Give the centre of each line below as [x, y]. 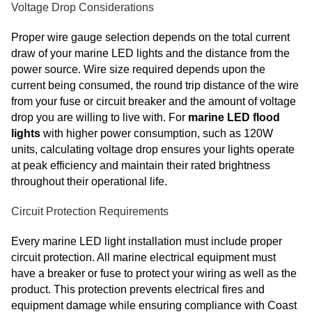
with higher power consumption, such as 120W [157, 134]
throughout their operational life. [89, 182]
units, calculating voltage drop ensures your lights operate [153, 150]
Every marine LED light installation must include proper [147, 242]
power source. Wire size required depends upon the [138, 70]
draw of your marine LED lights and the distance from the [150, 54]
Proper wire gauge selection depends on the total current [150, 38]
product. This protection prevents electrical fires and [138, 290]
